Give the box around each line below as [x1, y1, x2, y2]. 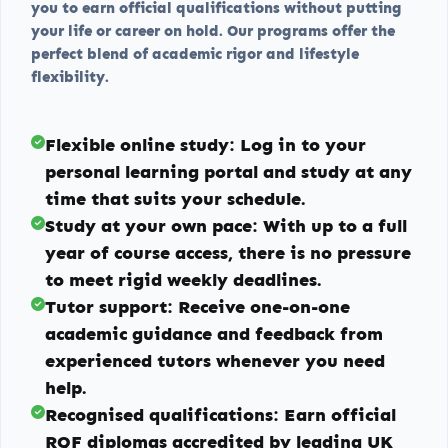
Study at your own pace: [45, 214, 258, 237]
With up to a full [258, 214, 407, 237]
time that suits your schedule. [45, 187, 305, 210]
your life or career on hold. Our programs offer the [31, 21, 395, 40]
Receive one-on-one [173, 295, 350, 318]
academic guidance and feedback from [45, 322, 383, 345]
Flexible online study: [45, 133, 235, 156]
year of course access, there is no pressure [45, 241, 411, 264]
